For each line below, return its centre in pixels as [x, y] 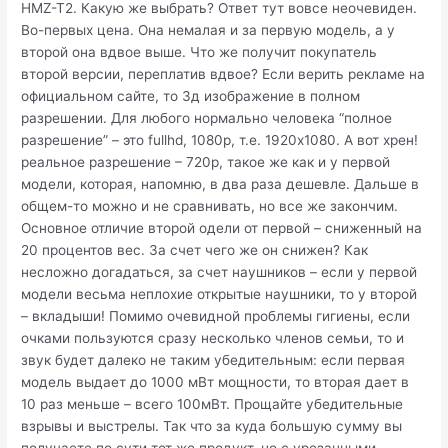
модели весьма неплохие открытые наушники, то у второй [219, 294]
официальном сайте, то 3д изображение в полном [191, 96]
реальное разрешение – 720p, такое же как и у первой [206, 162]
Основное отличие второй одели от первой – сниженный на [222, 228]
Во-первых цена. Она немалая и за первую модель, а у [208, 30]
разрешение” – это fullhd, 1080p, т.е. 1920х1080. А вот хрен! [220, 140]
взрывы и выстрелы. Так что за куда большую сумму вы [212, 426]
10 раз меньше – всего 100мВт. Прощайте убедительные [212, 404]
